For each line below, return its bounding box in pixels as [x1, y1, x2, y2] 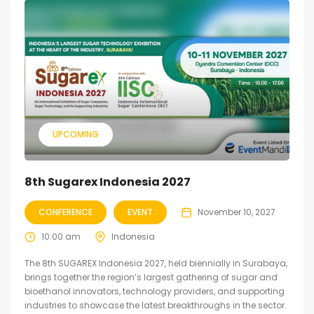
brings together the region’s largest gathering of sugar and [25, 271, 278, 284]
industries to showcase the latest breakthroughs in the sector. [25, 299, 287, 312]
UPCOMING [53, 128, 99, 141]
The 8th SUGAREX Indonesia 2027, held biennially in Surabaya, [25, 257, 287, 270]
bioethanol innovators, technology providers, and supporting [25, 285, 285, 298]
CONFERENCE [39, 206, 93, 219]
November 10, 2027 [198, 206, 275, 219]
